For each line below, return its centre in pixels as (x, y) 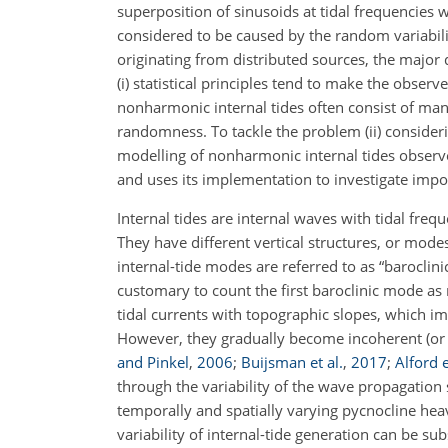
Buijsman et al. (292, 362)
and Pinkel (153, 362)
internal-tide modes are (197, 266)
